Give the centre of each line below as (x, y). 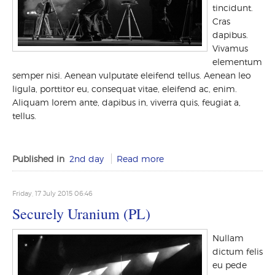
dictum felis (238, 251)
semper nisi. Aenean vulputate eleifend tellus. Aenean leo (132, 75)
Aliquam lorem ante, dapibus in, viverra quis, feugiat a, (126, 102)
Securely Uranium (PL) (81, 214)
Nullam (228, 238)
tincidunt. (233, 8)
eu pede (230, 265)
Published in (38, 159)
